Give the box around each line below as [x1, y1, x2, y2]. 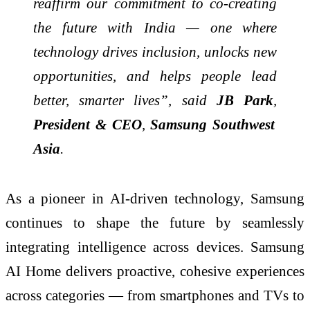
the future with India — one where [33, 19, 277, 36]
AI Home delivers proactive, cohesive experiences [6, 262, 304, 279]
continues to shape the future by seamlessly [6, 214, 304, 230]
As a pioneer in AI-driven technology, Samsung [6, 190, 304, 206]
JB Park [216, 92, 274, 109]
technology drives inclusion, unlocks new [33, 44, 277, 60]
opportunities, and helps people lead [33, 68, 277, 84]
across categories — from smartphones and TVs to [6, 286, 304, 303]
